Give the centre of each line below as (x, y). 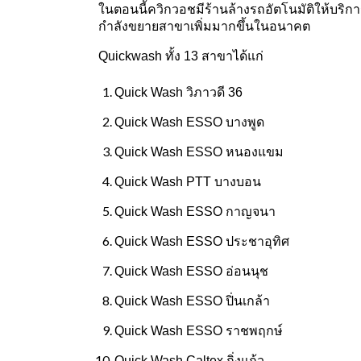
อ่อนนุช (247, 272)
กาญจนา (251, 212)
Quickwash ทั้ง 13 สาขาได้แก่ (181, 56)
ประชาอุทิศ (257, 242)
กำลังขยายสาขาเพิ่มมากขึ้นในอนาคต (204, 27)
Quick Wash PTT (163, 182)
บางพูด (245, 122)
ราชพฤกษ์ (254, 331)
